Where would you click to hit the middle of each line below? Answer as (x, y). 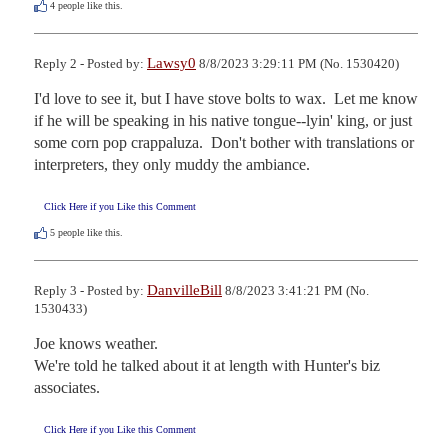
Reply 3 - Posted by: (90, 291)
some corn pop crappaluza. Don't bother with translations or (224, 142)
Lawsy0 (171, 62)
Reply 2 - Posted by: (90, 63)
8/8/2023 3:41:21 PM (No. (295, 291)
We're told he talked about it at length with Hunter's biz (207, 366)
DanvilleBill (184, 290)
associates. (67, 388)
